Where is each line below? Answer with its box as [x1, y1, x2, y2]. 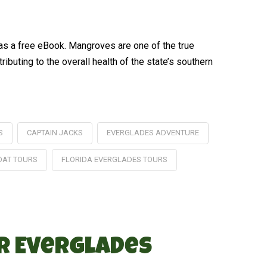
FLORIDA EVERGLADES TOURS [61, 154, 167, 164]
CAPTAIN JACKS [26, 128, 83, 137]
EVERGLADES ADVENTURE [106, 128, 199, 137]
